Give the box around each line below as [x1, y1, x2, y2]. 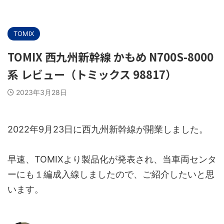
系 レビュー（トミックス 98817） [7, 66, 176, 82]
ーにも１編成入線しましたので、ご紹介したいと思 [7, 169, 214, 179]
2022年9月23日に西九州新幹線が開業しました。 [7, 124, 208, 134]
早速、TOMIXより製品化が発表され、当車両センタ [7, 154, 216, 164]
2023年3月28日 [16, 88, 67, 96]
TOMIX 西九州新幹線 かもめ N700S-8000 [7, 48, 213, 64]
